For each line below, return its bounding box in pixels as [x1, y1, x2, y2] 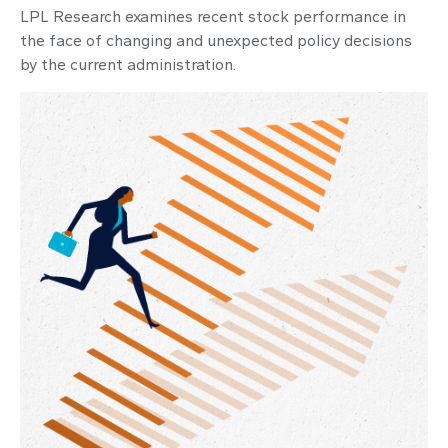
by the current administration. [20, 55, 236, 74]
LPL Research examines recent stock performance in [20, 7, 406, 26]
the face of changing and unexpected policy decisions [20, 31, 412, 50]
